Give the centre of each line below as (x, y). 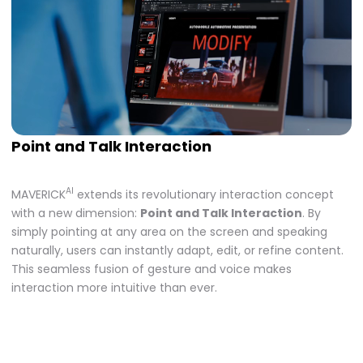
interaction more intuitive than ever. (114, 287)
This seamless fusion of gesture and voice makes (152, 269)
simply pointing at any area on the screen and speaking (169, 231)
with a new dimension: (76, 213)
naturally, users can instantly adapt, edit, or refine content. (177, 250)
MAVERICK (38, 194)
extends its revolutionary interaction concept (204, 194)
